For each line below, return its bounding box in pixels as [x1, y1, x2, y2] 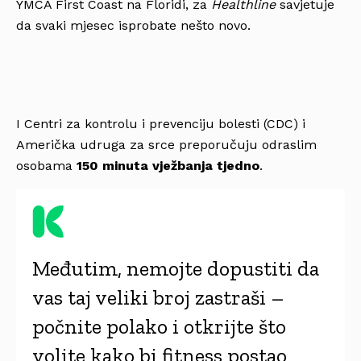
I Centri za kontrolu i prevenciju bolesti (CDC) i [16, 115, 305, 131]
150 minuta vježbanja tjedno [77, 157, 259, 173]
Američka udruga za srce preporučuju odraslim [16, 136, 317, 152]
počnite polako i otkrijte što [32, 313, 286, 339]
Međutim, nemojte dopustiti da [32, 255, 319, 281]
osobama [16, 157, 77, 173]
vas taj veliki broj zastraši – [32, 284, 284, 310]
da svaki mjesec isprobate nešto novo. [16, 17, 251, 33]
